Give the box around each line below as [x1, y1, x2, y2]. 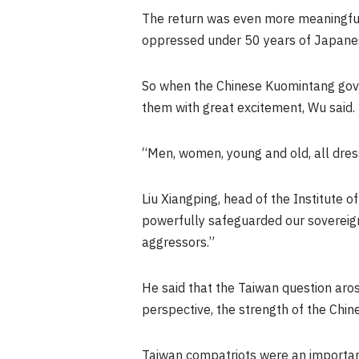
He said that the [142, 277, 238, 300]
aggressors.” [142, 232, 215, 254]
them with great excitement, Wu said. [142, 97, 355, 119]
